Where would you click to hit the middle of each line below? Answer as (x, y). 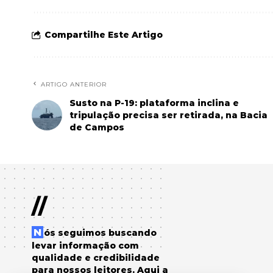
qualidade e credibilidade (96, 257)
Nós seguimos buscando (37, 232)
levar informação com (85, 245)
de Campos (97, 127)
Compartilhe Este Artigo (104, 34)
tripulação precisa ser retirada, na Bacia (168, 115)
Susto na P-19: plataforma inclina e (154, 103)
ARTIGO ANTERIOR (74, 84)
